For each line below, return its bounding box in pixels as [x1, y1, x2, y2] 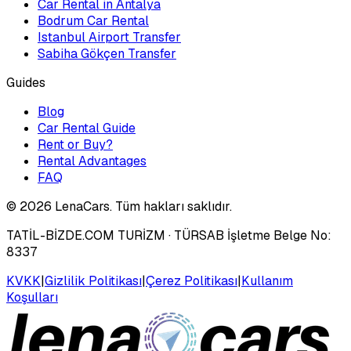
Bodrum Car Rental [38, 12, 149, 29]
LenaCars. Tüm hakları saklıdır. [55, 197, 232, 215]
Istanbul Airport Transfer [38, 28, 181, 45]
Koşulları [6, 288, 58, 306]
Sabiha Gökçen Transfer [38, 45, 176, 62]
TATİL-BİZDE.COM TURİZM [6, 226, 165, 244]
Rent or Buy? [38, 136, 113, 153]
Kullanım [241, 272, 293, 289]
